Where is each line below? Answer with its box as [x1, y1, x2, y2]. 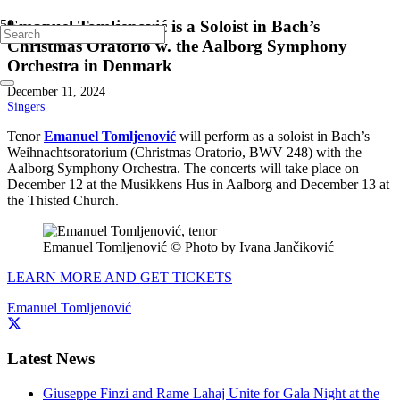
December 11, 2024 [7, 83, 105, 98]
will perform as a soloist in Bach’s [179, 128, 370, 144]
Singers [7, 98, 45, 113]
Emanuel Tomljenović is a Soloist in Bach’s [7, 16, 320, 36]
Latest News [7, 348, 95, 368]
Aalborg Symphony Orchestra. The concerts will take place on [7, 160, 359, 176]
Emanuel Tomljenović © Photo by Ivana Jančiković [43, 238, 334, 254]
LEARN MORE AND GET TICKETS [7, 269, 232, 285]
